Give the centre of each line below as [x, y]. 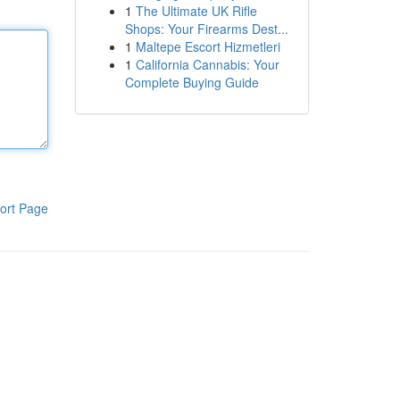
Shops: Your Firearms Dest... [206, 29]
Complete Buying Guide [192, 82]
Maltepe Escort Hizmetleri [208, 46]
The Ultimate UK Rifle [196, 11]
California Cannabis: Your [207, 64]
